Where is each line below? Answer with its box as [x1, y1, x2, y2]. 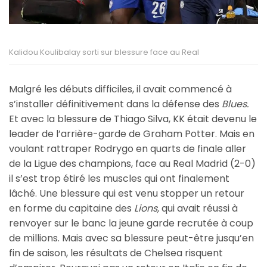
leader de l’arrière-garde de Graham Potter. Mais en [9, 127, 254, 141]
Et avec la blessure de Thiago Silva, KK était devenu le [9, 112, 257, 126]
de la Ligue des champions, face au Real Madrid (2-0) [9, 157, 256, 171]
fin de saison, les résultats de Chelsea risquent [9, 246, 223, 260]
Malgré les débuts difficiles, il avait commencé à [9, 82, 232, 97]
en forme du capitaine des [9, 201, 134, 216]
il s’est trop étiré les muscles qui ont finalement [9, 172, 229, 186]
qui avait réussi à [162, 201, 238, 216]
